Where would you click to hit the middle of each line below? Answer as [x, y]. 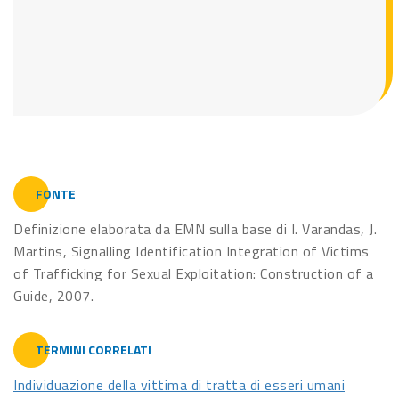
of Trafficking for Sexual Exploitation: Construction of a [194, 274]
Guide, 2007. [53, 296]
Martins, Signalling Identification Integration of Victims [191, 252]
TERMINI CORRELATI [94, 350]
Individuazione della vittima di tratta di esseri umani [179, 385]
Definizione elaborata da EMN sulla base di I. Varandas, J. [195, 229]
